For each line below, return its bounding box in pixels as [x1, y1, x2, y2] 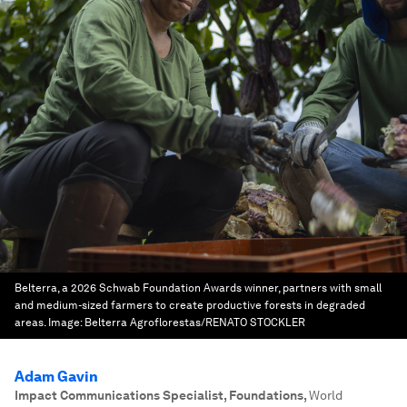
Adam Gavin [15, 368, 98, 385]
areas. [15, 316, 45, 329]
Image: [48, 316, 84, 329]
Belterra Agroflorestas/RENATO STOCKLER [84, 316, 305, 329]
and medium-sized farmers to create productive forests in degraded [15, 299, 365, 312]
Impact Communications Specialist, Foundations [15, 388, 303, 402]
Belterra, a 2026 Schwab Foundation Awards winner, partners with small [15, 282, 382, 294]
